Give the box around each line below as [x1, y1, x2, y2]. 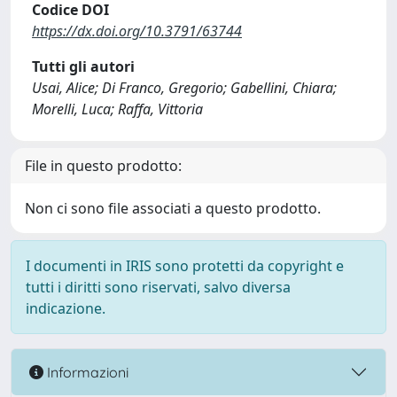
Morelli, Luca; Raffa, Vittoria [32, 99, 203, 119]
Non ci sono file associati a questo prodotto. [25, 198, 321, 218]
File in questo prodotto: [25, 156, 182, 175]
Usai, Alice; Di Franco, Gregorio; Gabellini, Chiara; [32, 78, 337, 97]
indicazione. [26, 299, 105, 318]
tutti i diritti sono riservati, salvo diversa [26, 277, 291, 297]
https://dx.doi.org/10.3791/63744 [32, 21, 242, 41]
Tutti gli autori [32, 57, 135, 76]
